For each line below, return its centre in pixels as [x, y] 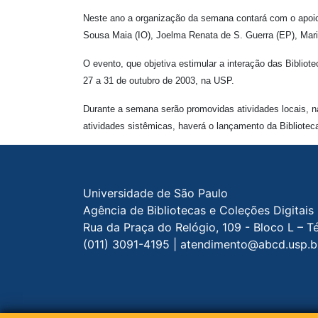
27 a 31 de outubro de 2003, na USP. [159, 80]
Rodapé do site [123, 186]
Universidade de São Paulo [155, 193]
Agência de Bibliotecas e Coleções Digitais [198, 210]
